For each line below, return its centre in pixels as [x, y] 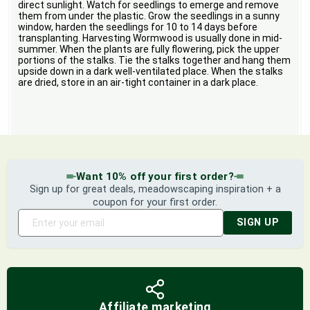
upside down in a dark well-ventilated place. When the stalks [151, 72]
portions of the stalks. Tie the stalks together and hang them [155, 61]
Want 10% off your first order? [155, 177]
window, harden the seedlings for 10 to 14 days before [138, 27]
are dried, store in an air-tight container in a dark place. [138, 83]
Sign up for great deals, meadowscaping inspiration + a [155, 190]
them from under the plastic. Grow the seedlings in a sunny [149, 16]
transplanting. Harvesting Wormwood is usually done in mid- [151, 38]
